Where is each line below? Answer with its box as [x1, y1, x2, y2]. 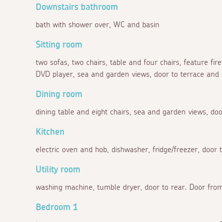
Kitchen [36, 127, 64, 137]
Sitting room [36, 40, 82, 50]
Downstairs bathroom [36, 2, 118, 12]
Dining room [36, 90, 82, 99]
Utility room [36, 165, 80, 174]
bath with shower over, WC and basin [36, 20, 160, 29]
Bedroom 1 [36, 203, 78, 212]
